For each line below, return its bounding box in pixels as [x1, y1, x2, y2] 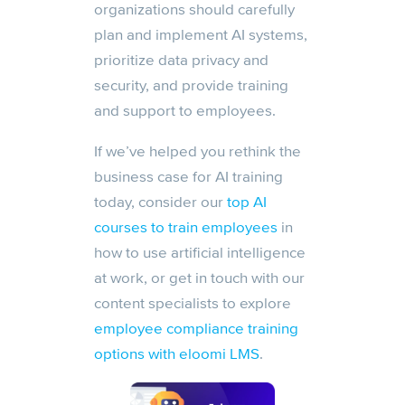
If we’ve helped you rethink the [94, 142, 301, 162]
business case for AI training [94, 167, 283, 187]
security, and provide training [94, 76, 288, 96]
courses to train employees [94, 218, 278, 238]
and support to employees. [94, 101, 276, 121]
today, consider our [94, 193, 227, 212]
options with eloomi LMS [94, 344, 259, 364]
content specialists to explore [94, 294, 291, 314]
